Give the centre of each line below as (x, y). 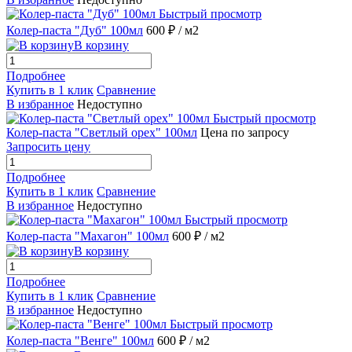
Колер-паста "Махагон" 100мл (88, 236)
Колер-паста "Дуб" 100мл (75, 31)
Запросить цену (48, 147)
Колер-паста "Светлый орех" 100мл (102, 133)
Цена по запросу (245, 133)
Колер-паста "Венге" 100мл (80, 341)
